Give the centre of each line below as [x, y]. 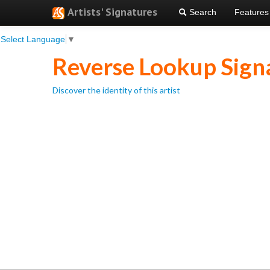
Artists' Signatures [112, 12]
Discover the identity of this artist [116, 90]
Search [202, 12]
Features [252, 12]
